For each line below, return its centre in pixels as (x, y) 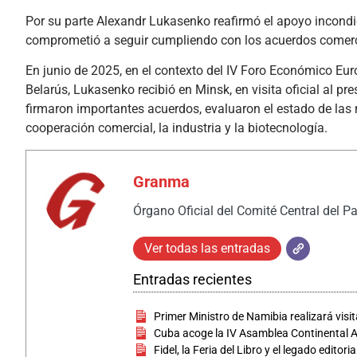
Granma (161, 181)
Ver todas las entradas (207, 248)
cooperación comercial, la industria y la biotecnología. (177, 128)
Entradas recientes (192, 279)
